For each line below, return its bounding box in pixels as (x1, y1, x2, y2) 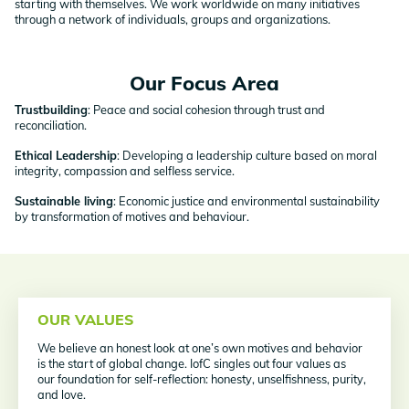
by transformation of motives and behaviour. (15, 209, 249, 225)
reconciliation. (15, 118, 89, 133)
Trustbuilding (15, 102, 88, 118)
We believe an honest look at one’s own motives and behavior (37, 341, 363, 356)
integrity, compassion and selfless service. (15, 163, 237, 179)
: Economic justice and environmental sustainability (113, 194, 380, 209)
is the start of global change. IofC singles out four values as (37, 356, 347, 372)
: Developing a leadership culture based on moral (117, 148, 377, 163)
